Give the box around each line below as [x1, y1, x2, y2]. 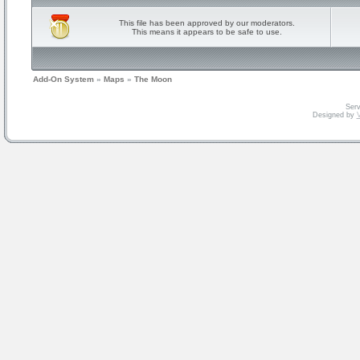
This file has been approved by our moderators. [118, 18, 295, 27]
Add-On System [33, 75, 94, 84]
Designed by [312, 111, 357, 119]
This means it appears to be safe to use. [131, 27, 282, 36]
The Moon [134, 75, 172, 84]
